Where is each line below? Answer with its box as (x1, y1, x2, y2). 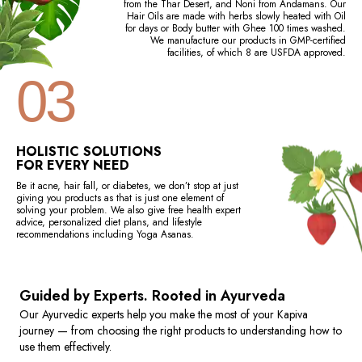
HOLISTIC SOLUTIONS (16, 141, 162, 161)
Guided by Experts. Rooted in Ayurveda (19, 284, 285, 306)
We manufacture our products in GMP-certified (150, 32, 346, 48)
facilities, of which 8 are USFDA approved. (167, 44, 346, 60)
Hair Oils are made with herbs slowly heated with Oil (127, 8, 346, 23)
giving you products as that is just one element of (16, 190, 224, 205)
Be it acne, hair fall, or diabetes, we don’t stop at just (16, 178, 238, 193)
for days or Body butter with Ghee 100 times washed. (125, 20, 346, 36)
